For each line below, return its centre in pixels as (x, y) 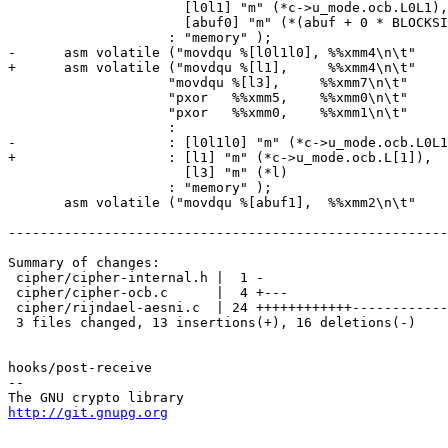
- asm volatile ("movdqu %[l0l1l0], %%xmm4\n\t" (212, 53)
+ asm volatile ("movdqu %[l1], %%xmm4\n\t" (212, 68)
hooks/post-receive (80, 368)
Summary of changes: (84, 263)
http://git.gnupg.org (88, 413)
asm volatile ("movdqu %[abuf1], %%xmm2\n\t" (36, 203)
